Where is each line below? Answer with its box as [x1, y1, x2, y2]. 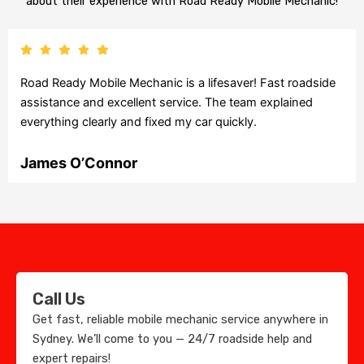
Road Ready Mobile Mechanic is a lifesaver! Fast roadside [20, 76, 336, 91]
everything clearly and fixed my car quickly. [20, 115, 257, 130]
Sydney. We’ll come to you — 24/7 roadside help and [32, 331, 312, 347]
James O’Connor [20, 154, 137, 172]
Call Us [32, 289, 85, 310]
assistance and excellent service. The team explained [20, 95, 313, 110]
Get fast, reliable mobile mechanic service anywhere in [32, 312, 328, 327]
